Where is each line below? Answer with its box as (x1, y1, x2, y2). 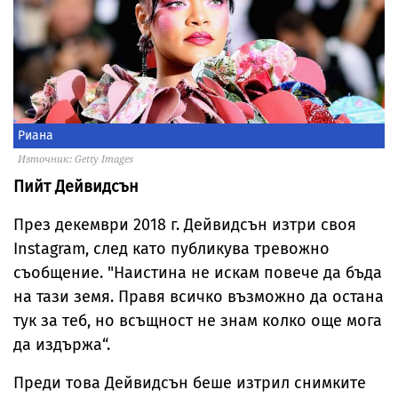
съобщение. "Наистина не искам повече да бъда (13, 262, 382, 283)
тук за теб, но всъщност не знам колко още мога (13, 310, 382, 330)
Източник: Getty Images (18, 151, 133, 165)
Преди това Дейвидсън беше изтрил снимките (13, 372, 366, 393)
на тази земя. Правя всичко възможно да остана (13, 286, 384, 306)
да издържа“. (13, 334, 110, 354)
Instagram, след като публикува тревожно (13, 238, 330, 259)
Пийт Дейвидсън (13, 176, 139, 196)
